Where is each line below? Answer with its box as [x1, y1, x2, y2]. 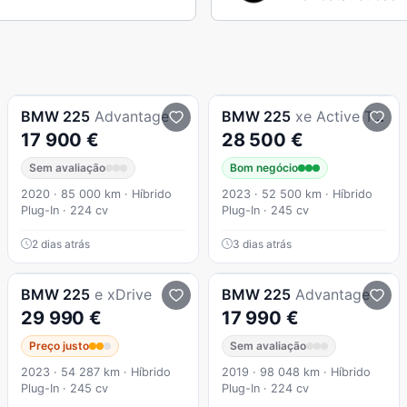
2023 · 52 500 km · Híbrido [221, 186, 372, 201]
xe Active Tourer [294, 106, 372, 125]
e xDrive [94, 284, 153, 303]
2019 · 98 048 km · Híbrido [221, 364, 371, 379]
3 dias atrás [232, 236, 292, 251]
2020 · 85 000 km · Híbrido [21, 186, 173, 201]
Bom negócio [229, 160, 298, 174]
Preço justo [29, 338, 90, 352]
